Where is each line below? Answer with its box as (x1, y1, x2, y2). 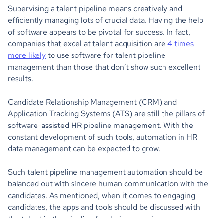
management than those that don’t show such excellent (8, 61, 200, 72)
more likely (8, 50, 46, 60)
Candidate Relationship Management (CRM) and (8, 96, 177, 107)
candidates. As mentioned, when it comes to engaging (8, 190, 195, 200)
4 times (167, 38, 194, 49)
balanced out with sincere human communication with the (8, 178, 208, 189)
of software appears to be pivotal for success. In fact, (8, 26, 190, 37)
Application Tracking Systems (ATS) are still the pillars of (8, 108, 205, 119)
